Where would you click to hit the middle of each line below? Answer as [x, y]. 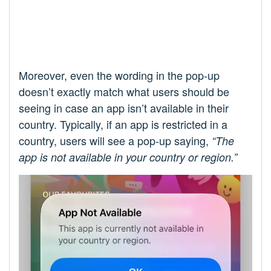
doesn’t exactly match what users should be [124, 92]
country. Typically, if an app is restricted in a [123, 124]
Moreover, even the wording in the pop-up [119, 75]
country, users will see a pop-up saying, [115, 141]
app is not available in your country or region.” [128, 157]
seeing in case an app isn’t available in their [124, 108]
